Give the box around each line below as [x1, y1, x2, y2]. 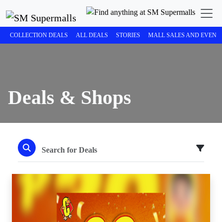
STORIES [116, 32, 140, 39]
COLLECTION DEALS [10, 32, 68, 39]
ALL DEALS [76, 32, 108, 39]
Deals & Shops [8, 86, 131, 109]
